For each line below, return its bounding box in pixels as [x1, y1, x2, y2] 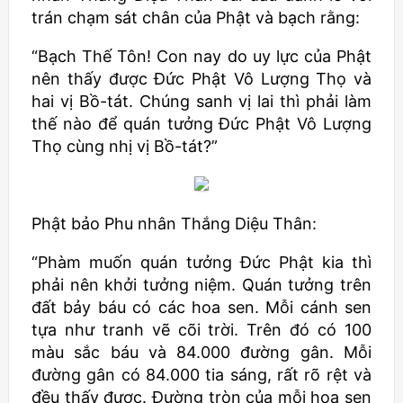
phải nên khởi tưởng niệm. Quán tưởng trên [31, 275, 372, 294]
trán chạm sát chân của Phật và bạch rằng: [31, 8, 360, 27]
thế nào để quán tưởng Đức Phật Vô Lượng [31, 114, 372, 133]
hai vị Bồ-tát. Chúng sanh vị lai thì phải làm [31, 92, 372, 111]
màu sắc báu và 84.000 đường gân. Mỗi [31, 343, 372, 362]
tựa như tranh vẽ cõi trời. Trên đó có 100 [31, 320, 372, 339]
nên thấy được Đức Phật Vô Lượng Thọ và [31, 69, 372, 88]
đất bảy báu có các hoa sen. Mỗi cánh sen [31, 298, 372, 317]
